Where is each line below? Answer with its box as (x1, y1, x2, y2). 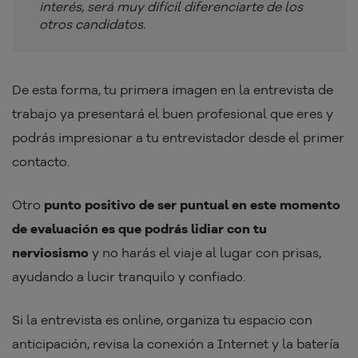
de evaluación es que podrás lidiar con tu (12, 221, 267, 237)
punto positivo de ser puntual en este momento (44, 197, 340, 213)
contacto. (12, 153, 73, 170)
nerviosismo (12, 245, 89, 261)
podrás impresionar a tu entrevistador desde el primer (12, 129, 344, 146)
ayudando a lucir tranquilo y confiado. (12, 268, 245, 285)
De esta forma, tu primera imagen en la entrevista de (12, 82, 333, 98)
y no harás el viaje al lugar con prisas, (89, 245, 321, 261)
